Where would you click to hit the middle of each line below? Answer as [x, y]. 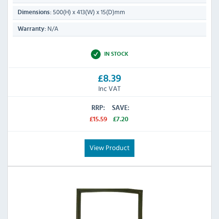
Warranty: [32, 29]
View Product [109, 147]
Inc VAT [109, 88]
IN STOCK [116, 54]
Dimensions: [34, 13]
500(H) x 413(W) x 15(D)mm [88, 12]
